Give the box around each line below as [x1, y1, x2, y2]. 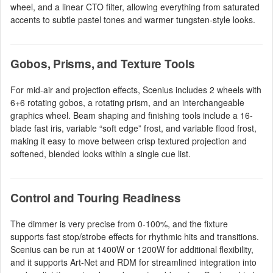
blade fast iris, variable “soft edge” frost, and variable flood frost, [10, 122, 257, 134]
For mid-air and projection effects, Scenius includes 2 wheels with [10, 83, 261, 96]
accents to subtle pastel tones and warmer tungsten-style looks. [10, 13, 255, 26]
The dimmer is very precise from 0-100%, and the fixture [10, 218, 228, 230]
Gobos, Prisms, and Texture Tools [10, 55, 195, 72]
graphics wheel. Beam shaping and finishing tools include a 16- [10, 109, 253, 121]
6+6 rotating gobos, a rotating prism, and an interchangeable [10, 96, 244, 108]
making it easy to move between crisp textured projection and [10, 135, 247, 147]
